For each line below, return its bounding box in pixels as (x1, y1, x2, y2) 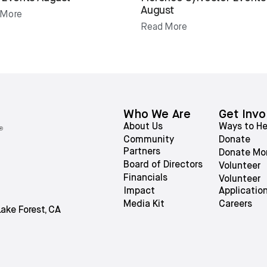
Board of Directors (123, 160, 203, 170)
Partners (123, 147, 161, 157)
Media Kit (123, 200, 165, 209)
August (141, 5, 175, 16)
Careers (218, 200, 252, 209)
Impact (123, 187, 156, 196)
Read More (141, 23, 187, 32)
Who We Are (123, 108, 191, 121)
